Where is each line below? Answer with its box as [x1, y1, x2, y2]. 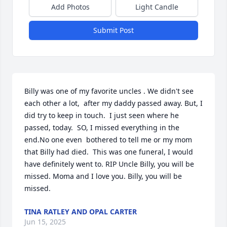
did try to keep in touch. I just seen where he [24, 110, 179, 121]
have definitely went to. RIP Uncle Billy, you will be [24, 159, 194, 169]
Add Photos [51, 2, 90, 12]
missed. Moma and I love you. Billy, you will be [24, 171, 182, 181]
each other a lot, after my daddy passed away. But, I [24, 98, 203, 108]
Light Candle [135, 2, 178, 12]
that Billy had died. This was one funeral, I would [24, 147, 193, 157]
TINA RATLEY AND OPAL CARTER [24, 207, 137, 217]
